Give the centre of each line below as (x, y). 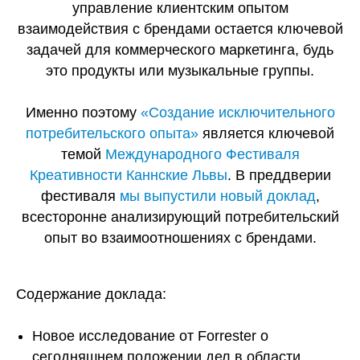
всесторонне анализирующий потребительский (180, 217)
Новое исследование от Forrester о (150, 336)
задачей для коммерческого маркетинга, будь (180, 50)
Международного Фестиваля (202, 155)
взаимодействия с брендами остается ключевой (180, 29)
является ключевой (266, 134)
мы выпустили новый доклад (217, 196)
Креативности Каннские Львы (128, 176)
